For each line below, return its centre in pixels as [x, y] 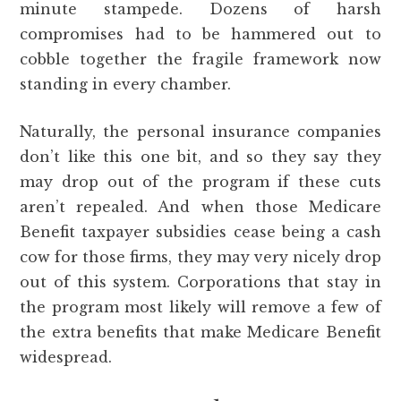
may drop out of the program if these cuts [200, 182]
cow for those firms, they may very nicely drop [200, 257]
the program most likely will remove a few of [200, 307]
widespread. [66, 358]
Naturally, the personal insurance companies [200, 132]
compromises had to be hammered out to [200, 34]
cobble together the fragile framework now [200, 60]
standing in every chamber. [126, 85]
